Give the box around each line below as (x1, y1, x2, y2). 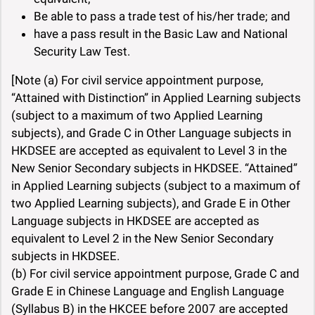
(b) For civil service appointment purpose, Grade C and (11, 266, 300, 281)
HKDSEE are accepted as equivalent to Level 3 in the (11, 143, 287, 158)
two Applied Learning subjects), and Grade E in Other (11, 196, 290, 211)
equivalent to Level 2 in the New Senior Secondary (11, 231, 274, 246)
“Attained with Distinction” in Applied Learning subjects (11, 91, 301, 105)
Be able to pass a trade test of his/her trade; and (34, 9, 290, 24)
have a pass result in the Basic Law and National (34, 27, 288, 41)
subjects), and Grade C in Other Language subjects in (11, 126, 291, 141)
